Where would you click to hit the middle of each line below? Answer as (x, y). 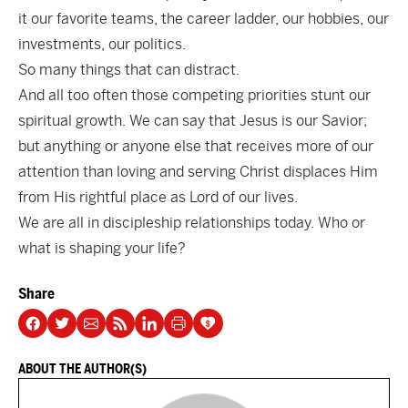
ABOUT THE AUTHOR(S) (82, 369)
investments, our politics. (103, 44)
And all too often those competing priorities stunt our (194, 95)
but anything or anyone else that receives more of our (196, 146)
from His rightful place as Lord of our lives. (159, 197)
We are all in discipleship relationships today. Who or (192, 223)
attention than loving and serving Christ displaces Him (198, 172)
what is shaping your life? (102, 248)
